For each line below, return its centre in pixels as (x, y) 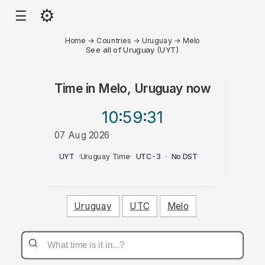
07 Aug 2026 (82, 135)
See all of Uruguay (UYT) (132, 49)
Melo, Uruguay (141, 88)
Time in (76, 88)
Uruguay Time (105, 156)
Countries (114, 40)
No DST (184, 156)
